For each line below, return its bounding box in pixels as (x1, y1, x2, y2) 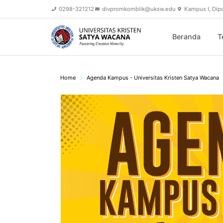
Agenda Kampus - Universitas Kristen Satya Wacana (87, 74, 219, 82)
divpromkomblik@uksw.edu (102, 5, 176, 12)
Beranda (172, 32, 201, 41)
